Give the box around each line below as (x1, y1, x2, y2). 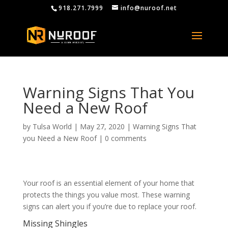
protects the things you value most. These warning (22, 190, 190, 199)
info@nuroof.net (120, 4, 177, 12)
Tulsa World (32, 122, 72, 131)
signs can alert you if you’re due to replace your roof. (22, 202, 196, 211)
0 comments (104, 133, 147, 143)
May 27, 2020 (79, 122, 125, 131)
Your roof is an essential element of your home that (22, 178, 194, 188)
